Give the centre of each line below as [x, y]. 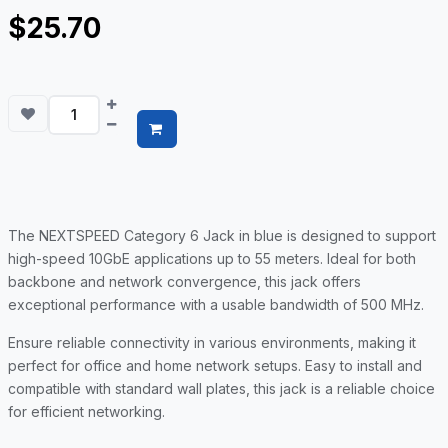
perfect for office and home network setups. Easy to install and [215, 366]
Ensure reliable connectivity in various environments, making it [212, 343]
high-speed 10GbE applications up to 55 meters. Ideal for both [212, 259]
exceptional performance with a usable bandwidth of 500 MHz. [216, 305]
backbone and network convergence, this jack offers [184, 282]
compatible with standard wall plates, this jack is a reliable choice [221, 389]
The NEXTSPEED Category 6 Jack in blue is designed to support [222, 236]
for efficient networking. [86, 412]
